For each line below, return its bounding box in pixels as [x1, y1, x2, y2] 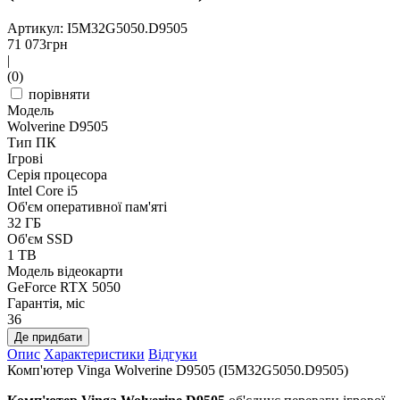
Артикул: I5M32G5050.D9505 [7, 20, 187, 36]
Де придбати [14, 329, 82, 344]
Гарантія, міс [7, 295, 85, 311]
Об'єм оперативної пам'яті [7, 198, 167, 214]
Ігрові [7, 150, 43, 166]
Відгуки [148, 346, 197, 362]
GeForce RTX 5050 [7, 279, 121, 295]
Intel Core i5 [7, 182, 78, 198]
